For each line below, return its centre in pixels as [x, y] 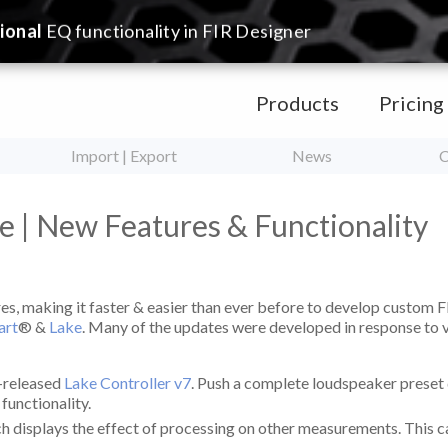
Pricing [411, 103]
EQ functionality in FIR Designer [177, 31]
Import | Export [124, 155]
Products [297, 103]
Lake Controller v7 [127, 382]
